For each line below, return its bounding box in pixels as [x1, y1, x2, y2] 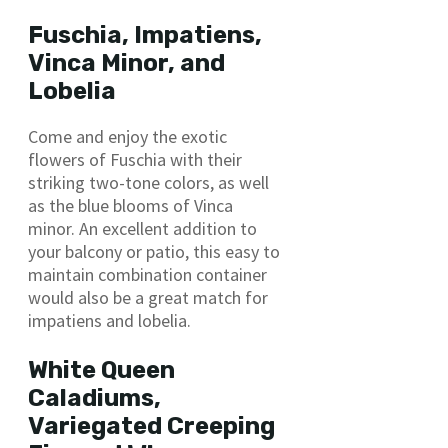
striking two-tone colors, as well [28, 170, 269, 194]
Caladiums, [28, 383, 161, 412]
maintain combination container [28, 262, 267, 286]
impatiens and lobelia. [28, 308, 191, 332]
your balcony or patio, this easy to [28, 239, 280, 263]
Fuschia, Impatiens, [28, 20, 262, 49]
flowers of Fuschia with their [28, 147, 242, 171]
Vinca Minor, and [28, 48, 225, 77]
